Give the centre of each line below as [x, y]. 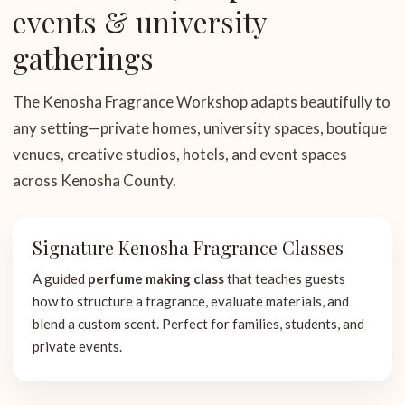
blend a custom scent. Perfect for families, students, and [198, 324]
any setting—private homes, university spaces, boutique [200, 128]
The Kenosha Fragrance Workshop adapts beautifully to [202, 102]
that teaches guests [285, 278]
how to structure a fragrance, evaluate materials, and [191, 301]
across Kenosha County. [94, 180]
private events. [77, 346]
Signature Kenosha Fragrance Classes [188, 247]
